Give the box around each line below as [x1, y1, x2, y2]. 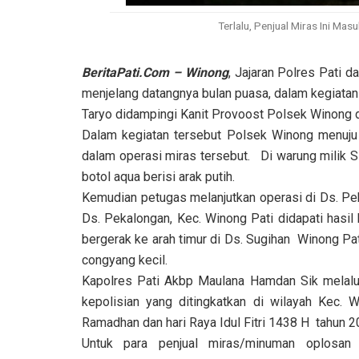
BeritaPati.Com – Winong [82, 64, 228, 80]
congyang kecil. [82, 252, 167, 268]
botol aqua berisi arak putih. [82, 168, 244, 184]
